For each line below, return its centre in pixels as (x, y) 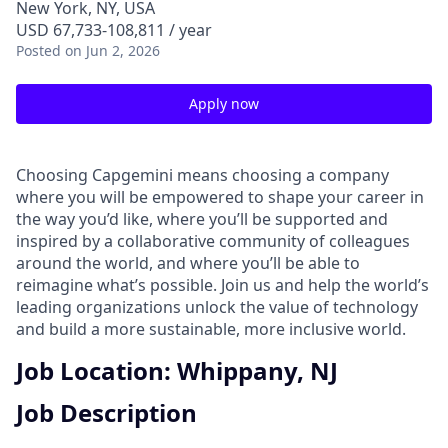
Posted (38, 50)
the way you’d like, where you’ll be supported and (202, 219)
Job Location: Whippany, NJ (177, 370)
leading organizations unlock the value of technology (217, 307)
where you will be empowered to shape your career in (220, 197)
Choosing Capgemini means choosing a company (202, 175)
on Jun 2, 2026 (112, 50)
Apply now (224, 103)
